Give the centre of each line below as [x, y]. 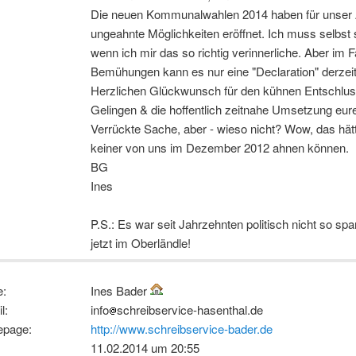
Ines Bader [120, 291]
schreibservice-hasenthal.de [190, 310]
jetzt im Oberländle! [141, 243]
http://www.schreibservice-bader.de [182, 329]
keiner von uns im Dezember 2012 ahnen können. [220, 148]
